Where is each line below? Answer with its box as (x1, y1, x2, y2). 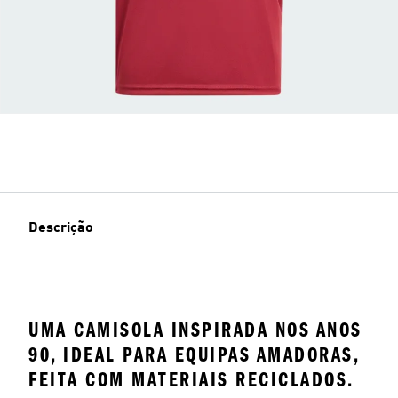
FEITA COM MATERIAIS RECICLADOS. (28, 368, 354, 392)
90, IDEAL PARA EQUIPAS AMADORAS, (28, 343, 359, 367)
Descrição (28, 220, 93, 235)
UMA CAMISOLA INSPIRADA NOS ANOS (28, 318, 362, 342)
